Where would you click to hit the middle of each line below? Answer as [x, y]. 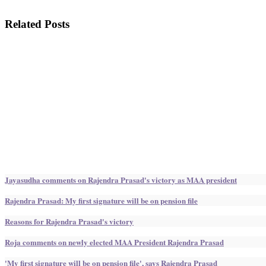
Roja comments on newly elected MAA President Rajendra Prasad [114, 242]
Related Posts [37, 24]
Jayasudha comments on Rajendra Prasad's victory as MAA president [121, 179]
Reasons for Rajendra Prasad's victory [69, 221]
